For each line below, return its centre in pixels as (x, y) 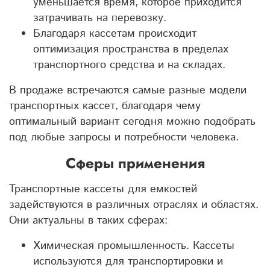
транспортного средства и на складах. (131, 65)
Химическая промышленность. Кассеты (134, 246)
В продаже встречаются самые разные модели (128, 90)
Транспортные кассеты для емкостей (103, 189)
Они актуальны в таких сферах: (88, 220)
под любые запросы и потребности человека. (124, 137)
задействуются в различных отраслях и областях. (134, 205)
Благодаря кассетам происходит (115, 33)
